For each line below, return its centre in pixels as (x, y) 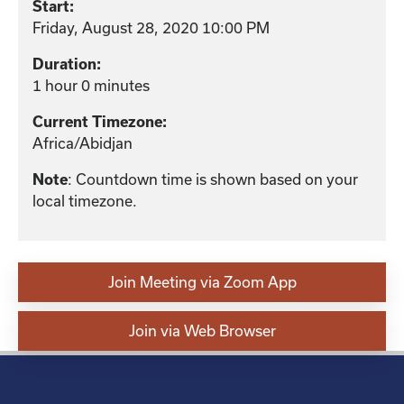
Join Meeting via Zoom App (202, 281)
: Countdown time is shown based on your (213, 179)
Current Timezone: (100, 121)
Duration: (67, 64)
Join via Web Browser (202, 330)
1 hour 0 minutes (91, 85)
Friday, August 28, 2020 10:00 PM (151, 27)
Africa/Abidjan (83, 142)
